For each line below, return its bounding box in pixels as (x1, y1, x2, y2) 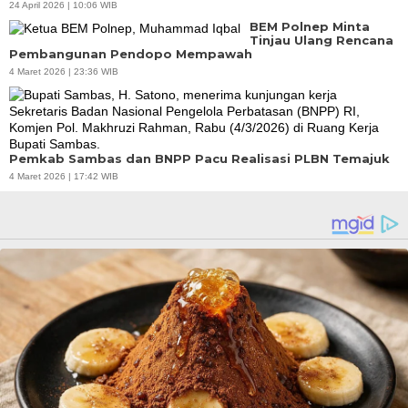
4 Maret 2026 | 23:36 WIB (9, 66, 118, 77)
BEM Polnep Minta (250, 19, 370, 35)
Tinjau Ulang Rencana (250, 33, 393, 48)
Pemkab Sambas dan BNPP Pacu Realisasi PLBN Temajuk (9, 151, 390, 167)
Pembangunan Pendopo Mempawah (9, 46, 252, 62)
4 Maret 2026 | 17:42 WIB (9, 171, 118, 182)
